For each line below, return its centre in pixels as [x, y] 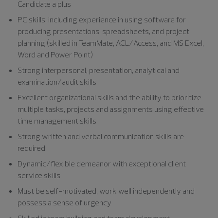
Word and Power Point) [55, 54]
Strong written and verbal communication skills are [101, 136]
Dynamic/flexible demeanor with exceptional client [102, 163]
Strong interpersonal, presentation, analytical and [99, 70]
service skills [39, 175]
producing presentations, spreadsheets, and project [103, 31]
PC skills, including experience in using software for [102, 19]
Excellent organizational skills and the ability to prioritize [109, 97]
